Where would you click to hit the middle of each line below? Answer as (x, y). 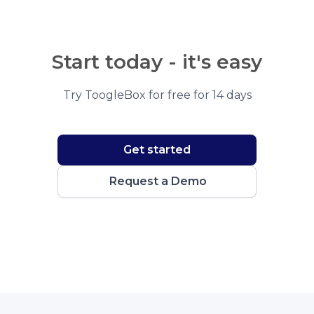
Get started (157, 149)
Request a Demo (158, 181)
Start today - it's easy (157, 61)
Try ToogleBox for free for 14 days (157, 95)
